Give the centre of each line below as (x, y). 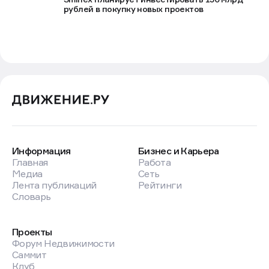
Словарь (32, 197)
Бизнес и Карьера (179, 151)
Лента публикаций (54, 185)
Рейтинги (160, 185)
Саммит (29, 255)
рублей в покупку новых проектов (134, 9)
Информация (41, 151)
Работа (155, 162)
